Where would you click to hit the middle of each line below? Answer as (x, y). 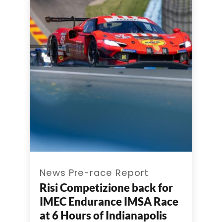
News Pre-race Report (94, 173)
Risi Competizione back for (106, 187)
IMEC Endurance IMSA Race (109, 201)
